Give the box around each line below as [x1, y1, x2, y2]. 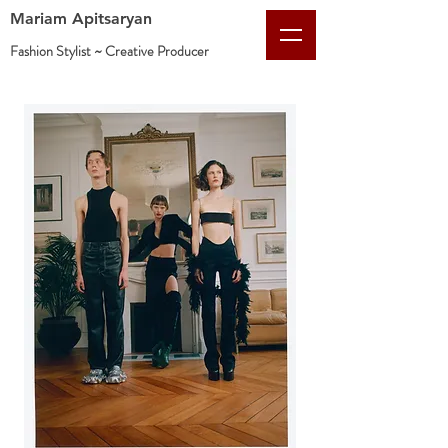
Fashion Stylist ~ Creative [10, 41, 157, 61]
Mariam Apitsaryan [10, 9, 152, 28]
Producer [157, 41, 209, 61]
